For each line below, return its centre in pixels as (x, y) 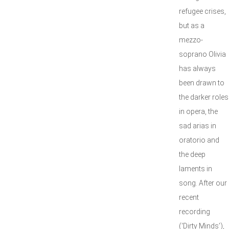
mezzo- (191, 40)
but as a (192, 26)
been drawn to (202, 83)
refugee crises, (202, 11)
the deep (192, 154)
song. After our (203, 183)
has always (197, 68)
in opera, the (198, 111)
